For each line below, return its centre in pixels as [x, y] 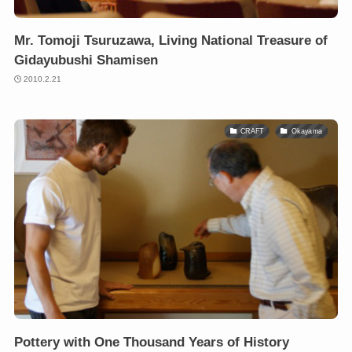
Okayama [307, 131]
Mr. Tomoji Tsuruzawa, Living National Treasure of [170, 40]
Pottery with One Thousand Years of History [151, 342]
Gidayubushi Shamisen [86, 60]
